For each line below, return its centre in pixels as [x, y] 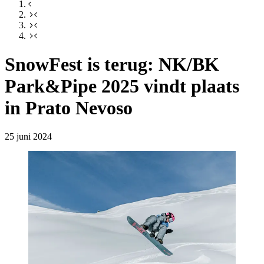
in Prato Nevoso [69, 108]
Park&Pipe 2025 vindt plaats [122, 86]
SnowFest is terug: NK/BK [112, 64]
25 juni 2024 [28, 137]
